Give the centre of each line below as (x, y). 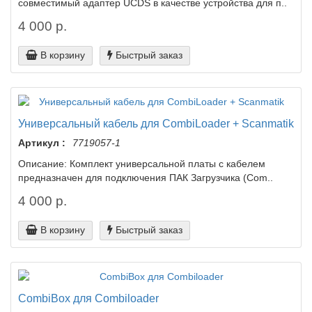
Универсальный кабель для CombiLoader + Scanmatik (156, 123)
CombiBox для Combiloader (88, 298)
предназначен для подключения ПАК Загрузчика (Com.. (146, 178)
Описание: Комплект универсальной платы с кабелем (142, 164)
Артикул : (42, 143)
